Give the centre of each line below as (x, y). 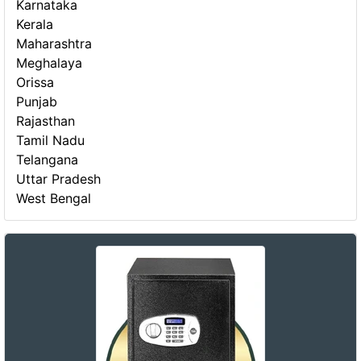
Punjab (37, 102)
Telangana (48, 160)
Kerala (35, 25)
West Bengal (54, 199)
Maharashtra (54, 44)
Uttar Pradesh (59, 179)
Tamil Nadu (51, 141)
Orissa (35, 83)
